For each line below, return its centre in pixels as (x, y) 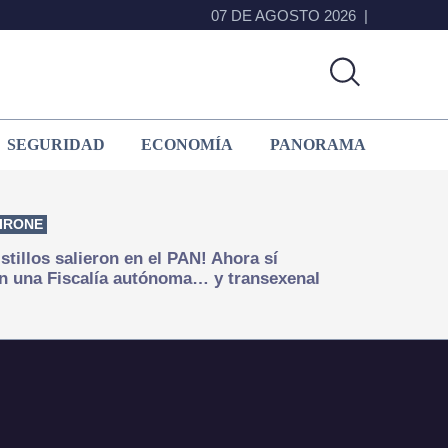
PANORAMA (318, 144)
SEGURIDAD (55, 144)
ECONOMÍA (187, 144)
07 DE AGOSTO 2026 (283, 15)
